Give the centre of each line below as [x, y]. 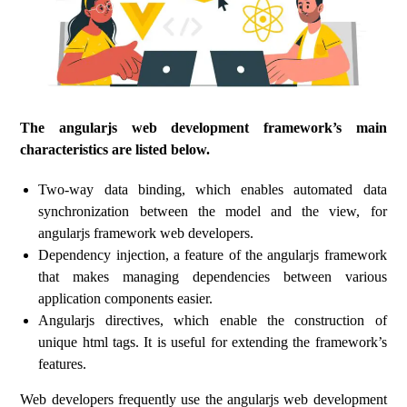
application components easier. [126, 298]
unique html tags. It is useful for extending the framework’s [213, 342]
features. [63, 364]
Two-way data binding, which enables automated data [213, 189]
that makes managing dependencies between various [213, 277]
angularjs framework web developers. [146, 233]
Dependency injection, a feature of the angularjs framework [213, 255]
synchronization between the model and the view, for [213, 211]
